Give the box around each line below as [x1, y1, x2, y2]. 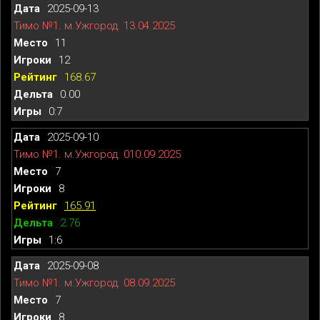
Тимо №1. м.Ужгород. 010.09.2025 [14, 147, 181, 161]
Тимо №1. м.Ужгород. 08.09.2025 [14, 276, 175, 289]
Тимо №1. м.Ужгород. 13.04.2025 [14, 19, 175, 32]
